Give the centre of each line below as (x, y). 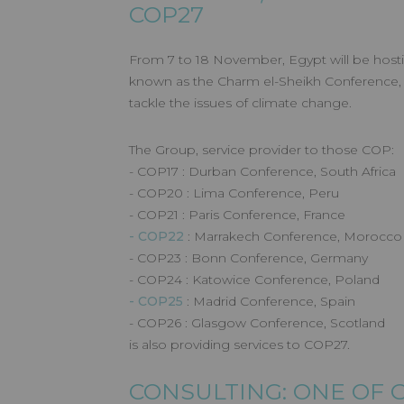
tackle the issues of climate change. (240, 103)
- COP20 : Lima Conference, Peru (234, 193)
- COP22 (156, 236)
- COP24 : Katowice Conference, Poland (254, 280)
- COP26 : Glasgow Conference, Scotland (257, 323)
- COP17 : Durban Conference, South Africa (262, 171)
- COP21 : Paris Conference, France (237, 215)
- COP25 (158, 301)
